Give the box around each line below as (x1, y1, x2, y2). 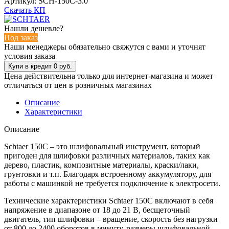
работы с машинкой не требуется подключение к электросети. (4, 178, 220, 188)
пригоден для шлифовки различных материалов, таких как (4, 151, 210, 160)
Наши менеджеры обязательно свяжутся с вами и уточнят (4, 42, 205, 51)
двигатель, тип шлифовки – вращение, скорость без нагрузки (4, 214, 218, 223)
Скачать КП (4, 5, 45, 14)
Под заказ (4, 33, 38, 42)
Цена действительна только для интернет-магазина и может (4, 71, 213, 80)
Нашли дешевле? (4, 24, 63, 33)
